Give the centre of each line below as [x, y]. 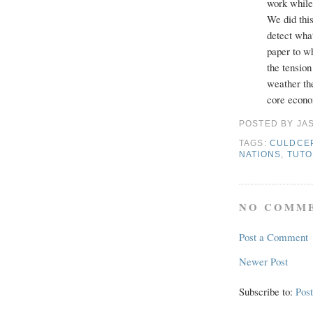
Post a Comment [274, 236]
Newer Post [263, 261]
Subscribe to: [267, 291]
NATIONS [260, 154]
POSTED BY [268, 124]
